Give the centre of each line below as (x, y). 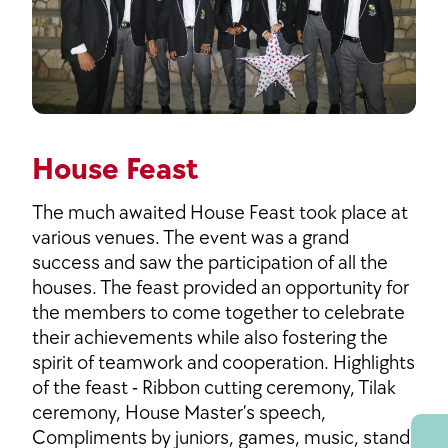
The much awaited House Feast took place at (220, 212)
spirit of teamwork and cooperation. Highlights (223, 362)
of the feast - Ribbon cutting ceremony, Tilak (214, 387)
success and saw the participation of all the (210, 262)
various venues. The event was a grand (190, 237)
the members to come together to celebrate (218, 312)
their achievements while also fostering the (210, 337)
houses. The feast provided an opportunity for (220, 287)
